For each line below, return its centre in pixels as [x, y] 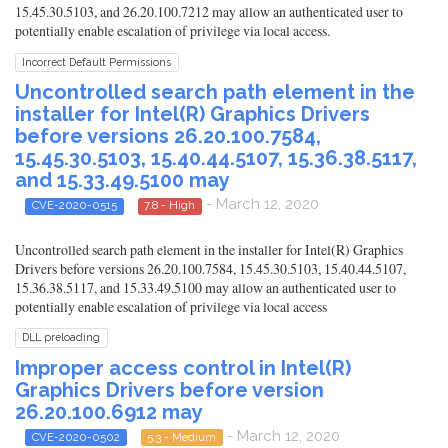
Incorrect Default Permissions [97, 62]
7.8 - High [170, 205]
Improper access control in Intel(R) [183, 367]
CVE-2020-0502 [75, 436]
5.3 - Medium [182, 436]
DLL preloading [61, 337]
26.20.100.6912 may [109, 411]
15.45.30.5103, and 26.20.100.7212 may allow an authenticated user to [209, 12]
